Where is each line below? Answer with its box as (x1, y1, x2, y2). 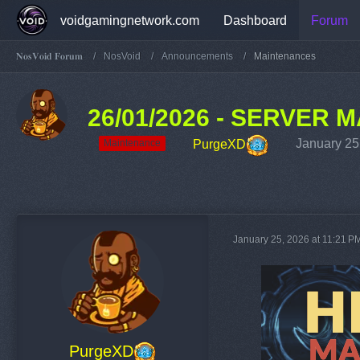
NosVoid (104, 50, 141, 62)
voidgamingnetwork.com (60, 13, 199, 27)
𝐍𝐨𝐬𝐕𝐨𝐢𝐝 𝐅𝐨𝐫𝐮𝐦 (16, 50, 83, 62)
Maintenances (254, 50, 316, 62)
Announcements (162, 50, 233, 62)
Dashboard (223, 13, 287, 27)
